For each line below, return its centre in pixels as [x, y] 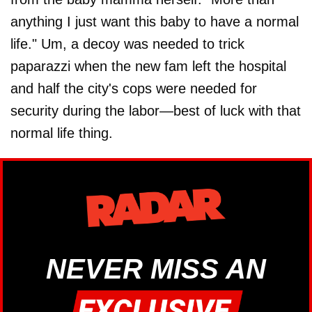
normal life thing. [62, 133]
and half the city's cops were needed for [134, 88]
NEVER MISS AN [156, 268]
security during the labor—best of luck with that [156, 110]
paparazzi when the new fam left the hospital [148, 66]
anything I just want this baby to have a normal [155, 21]
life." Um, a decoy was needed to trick [127, 44]
